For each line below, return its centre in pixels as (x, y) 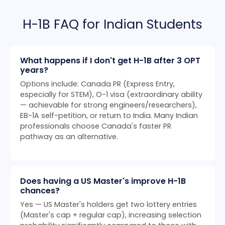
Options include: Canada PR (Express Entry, (97, 84)
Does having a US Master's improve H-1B (103, 181)
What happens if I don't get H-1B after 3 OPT (110, 61)
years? (34, 70)
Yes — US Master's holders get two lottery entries (108, 205)
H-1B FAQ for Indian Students (113, 24)
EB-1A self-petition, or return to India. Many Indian (109, 116)
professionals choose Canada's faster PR (96, 126)
